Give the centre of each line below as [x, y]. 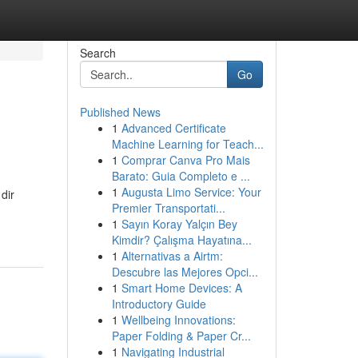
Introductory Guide [159, 304]
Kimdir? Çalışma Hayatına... [181, 240]
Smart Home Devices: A [181, 288]
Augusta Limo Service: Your [191, 192]
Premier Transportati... [168, 208]
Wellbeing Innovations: [178, 320]
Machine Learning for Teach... [187, 144]
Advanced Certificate [173, 128]
